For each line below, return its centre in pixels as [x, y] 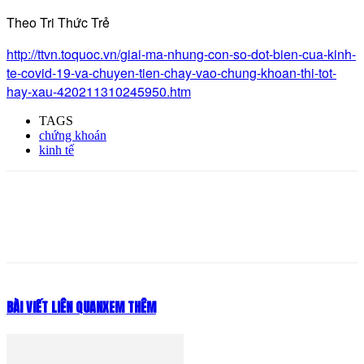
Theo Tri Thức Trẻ [58, 22]
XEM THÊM [129, 307]
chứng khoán [73, 135]
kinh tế [56, 149]
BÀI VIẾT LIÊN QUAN [54, 307]
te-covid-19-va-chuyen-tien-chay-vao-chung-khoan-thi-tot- [171, 72]
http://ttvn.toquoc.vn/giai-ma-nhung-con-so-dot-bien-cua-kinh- [181, 54]
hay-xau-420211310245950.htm [99, 91]
